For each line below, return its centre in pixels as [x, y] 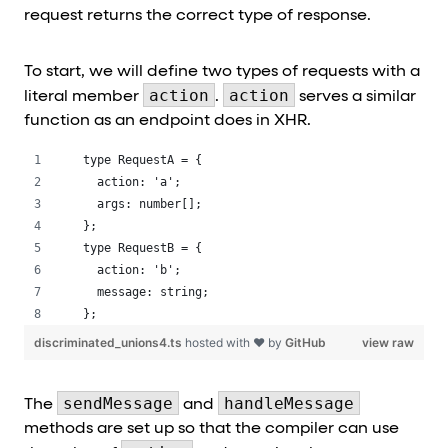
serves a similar [355, 96]
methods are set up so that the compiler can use [211, 428]
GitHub [305, 342]
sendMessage [118, 403]
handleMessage [289, 403]
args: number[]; [142, 203]
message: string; [146, 291]
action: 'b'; [132, 269]
